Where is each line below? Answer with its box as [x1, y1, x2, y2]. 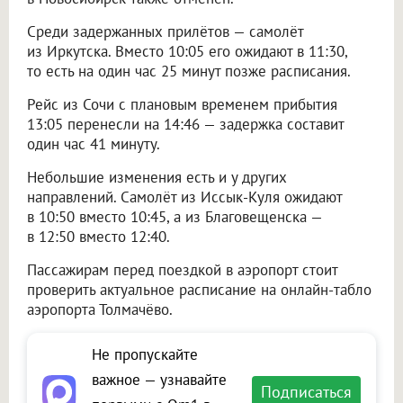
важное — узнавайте [92, 370, 227, 390]
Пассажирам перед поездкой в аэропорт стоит [27, 260, 337, 281]
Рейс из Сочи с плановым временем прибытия [27, 94, 337, 115]
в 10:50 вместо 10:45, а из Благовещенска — [27, 207, 322, 228]
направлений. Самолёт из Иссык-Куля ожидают [27, 187, 342, 208]
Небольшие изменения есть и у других [27, 167, 287, 188]
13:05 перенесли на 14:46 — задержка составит [27, 114, 344, 135]
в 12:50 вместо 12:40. [27, 227, 170, 247]
